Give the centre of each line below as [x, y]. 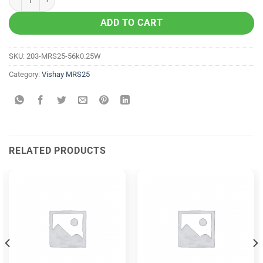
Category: [25, 74]
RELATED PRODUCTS [58, 150]
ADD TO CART [131, 23]
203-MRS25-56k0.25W [64, 56]
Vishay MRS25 [66, 74]
